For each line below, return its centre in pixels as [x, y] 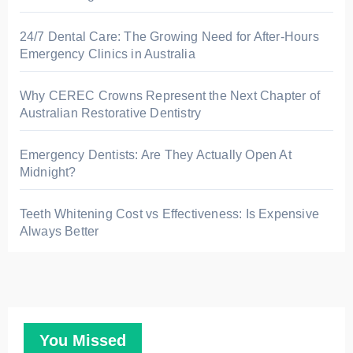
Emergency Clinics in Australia [107, 54]
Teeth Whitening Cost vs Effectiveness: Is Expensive [169, 214]
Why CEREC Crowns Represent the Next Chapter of [169, 96]
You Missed [82, 340]
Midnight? [48, 172]
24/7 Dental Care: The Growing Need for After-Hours [169, 37]
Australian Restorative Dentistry [110, 113]
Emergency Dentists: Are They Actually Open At [155, 155]
